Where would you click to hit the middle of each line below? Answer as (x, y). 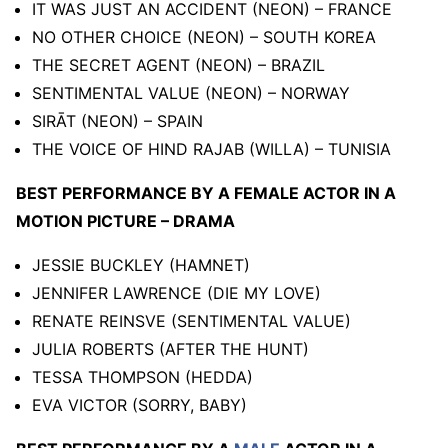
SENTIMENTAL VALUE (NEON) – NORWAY (191, 92)
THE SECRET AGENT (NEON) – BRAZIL (178, 64)
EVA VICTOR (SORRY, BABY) (139, 404)
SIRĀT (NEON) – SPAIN (117, 120)
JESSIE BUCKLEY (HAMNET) (141, 264)
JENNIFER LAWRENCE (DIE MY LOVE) (176, 292)
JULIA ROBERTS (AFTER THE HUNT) (170, 348)
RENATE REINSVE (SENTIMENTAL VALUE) (191, 320)
